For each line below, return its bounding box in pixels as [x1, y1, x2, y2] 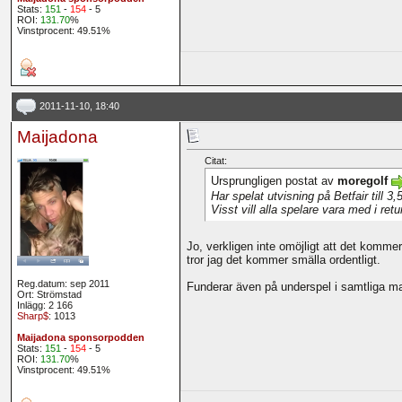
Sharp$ [16, 310, 48, 322]
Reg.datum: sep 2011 [16, 278, 109, 290]
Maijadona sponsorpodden [16, 332, 144, 344]
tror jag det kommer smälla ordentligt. [186, 253, 380, 267]
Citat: [204, 155, 227, 167]
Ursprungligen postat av [210, 174, 337, 188]
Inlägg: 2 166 [16, 300, 73, 311]
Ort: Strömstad [16, 289, 82, 301]
